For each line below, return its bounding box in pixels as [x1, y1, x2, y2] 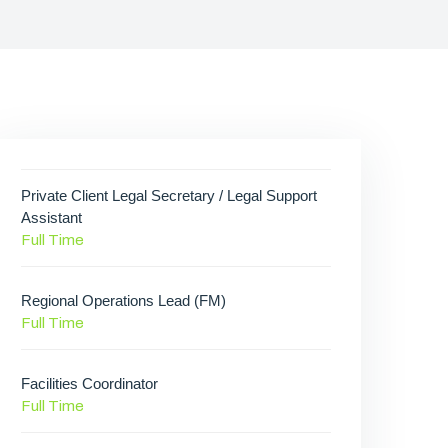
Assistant [21, 209, 82, 226]
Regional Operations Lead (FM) [21, 292, 226, 309]
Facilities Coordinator [21, 375, 158, 392]
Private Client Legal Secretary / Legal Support [21, 187, 317, 204]
